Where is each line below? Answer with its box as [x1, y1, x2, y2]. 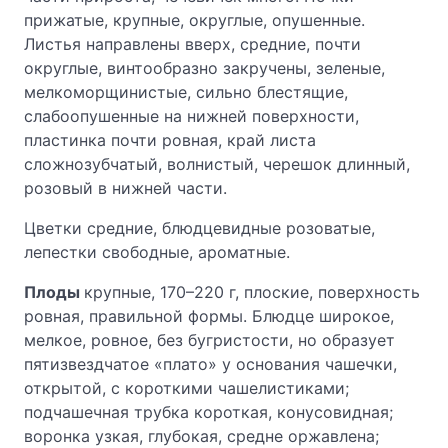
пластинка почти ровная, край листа [24, 130, 316, 150]
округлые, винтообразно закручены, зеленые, [24, 58, 385, 78]
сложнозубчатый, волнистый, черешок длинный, [24, 154, 410, 174]
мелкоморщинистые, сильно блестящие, [24, 82, 348, 102]
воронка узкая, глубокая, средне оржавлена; [24, 426, 379, 446]
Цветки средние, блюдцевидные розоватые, [24, 218, 375, 238]
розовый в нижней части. [24, 178, 227, 198]
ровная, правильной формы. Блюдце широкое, [24, 306, 394, 326]
